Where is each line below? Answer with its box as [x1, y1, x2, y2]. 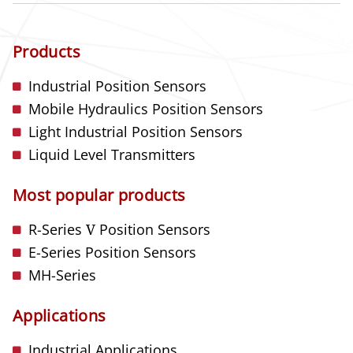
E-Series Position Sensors [28, 242, 196, 262]
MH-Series [28, 265, 96, 284]
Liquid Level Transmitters [28, 144, 195, 164]
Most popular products [13, 184, 186, 206]
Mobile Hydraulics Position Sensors [28, 98, 263, 118]
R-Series [28, 219, 86, 239]
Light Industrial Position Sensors [28, 121, 243, 141]
